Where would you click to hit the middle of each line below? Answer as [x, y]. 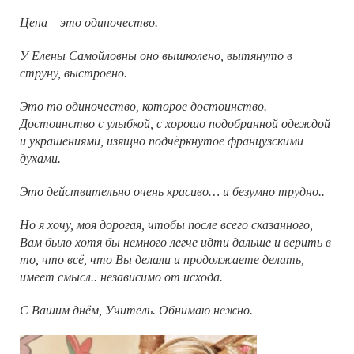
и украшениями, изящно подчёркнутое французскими [162, 141]
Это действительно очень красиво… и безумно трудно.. [172, 191]
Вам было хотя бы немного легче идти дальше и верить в [175, 242]
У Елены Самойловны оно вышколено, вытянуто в [156, 55]
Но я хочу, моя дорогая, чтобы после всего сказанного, [166, 224]
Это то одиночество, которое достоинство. [143, 106]
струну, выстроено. [73, 73]
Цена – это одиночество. [89, 22]
